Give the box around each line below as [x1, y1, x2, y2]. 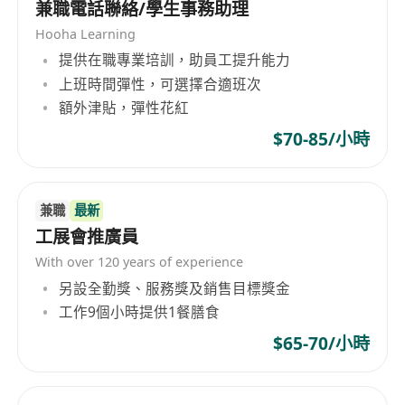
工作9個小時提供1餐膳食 [59, 302, 221, 323]
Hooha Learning [35, 24, 137, 42]
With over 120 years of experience [35, 253, 244, 271]
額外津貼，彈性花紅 [59, 97, 190, 118]
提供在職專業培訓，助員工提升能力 [59, 50, 291, 71]
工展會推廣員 [35, 225, 139, 250]
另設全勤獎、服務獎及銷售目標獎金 [59, 278, 291, 298]
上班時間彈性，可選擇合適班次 [59, 73, 262, 94]
